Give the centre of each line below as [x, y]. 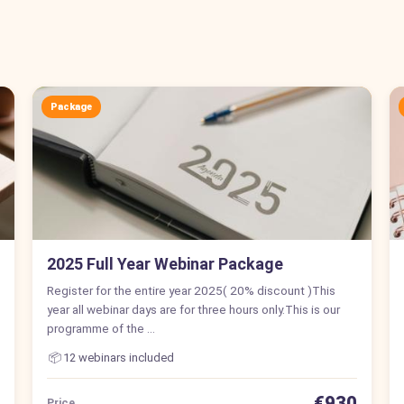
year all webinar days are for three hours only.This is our [193, 309]
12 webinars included [118, 357]
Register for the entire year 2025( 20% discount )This [191, 290]
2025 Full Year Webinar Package [165, 263]
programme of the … [101, 328]
